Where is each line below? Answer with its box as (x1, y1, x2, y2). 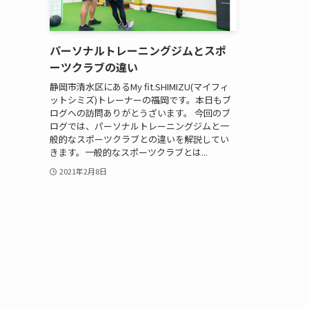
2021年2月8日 (59, 165, 107, 177)
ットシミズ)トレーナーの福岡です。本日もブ (50, 92, 231, 106)
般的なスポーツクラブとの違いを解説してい (50, 132, 229, 146)
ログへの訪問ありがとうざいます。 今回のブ (50, 106, 230, 119)
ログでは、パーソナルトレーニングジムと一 (50, 119, 229, 132)
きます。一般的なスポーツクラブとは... (50, 145, 208, 159)
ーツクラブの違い (50, 59, 138, 76)
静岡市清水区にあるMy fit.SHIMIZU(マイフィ (50, 79, 229, 93)
